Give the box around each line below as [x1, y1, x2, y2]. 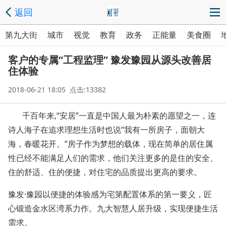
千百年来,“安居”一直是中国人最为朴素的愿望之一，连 [8, 110, 216, 121]
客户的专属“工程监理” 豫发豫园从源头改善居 [8, 53, 211, 67]
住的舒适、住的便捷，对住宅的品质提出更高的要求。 [8, 166, 202, 178]
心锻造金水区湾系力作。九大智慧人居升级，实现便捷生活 [8, 203, 218, 214]
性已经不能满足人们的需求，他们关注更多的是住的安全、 [8, 152, 218, 163]
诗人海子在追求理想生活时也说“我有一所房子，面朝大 [8, 124, 205, 135]
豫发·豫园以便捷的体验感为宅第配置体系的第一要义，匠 [8, 189, 212, 200]
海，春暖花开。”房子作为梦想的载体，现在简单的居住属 [8, 138, 213, 149]
